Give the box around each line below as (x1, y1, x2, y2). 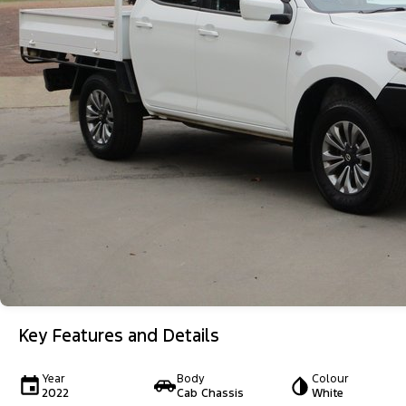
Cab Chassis (176, 386, 244, 401)
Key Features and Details (18, 324, 219, 346)
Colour (311, 372, 349, 386)
